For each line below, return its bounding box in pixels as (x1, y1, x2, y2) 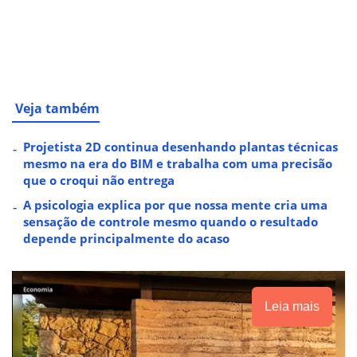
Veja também (15, 99, 100, 117)
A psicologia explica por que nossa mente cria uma (23, 196, 328, 213)
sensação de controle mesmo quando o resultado (23, 213, 318, 229)
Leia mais (265, 299, 320, 313)
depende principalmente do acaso (23, 229, 229, 246)
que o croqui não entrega (23, 171, 175, 188)
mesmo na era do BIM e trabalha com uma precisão (23, 155, 332, 171)
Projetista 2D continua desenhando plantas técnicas (23, 138, 338, 155)
